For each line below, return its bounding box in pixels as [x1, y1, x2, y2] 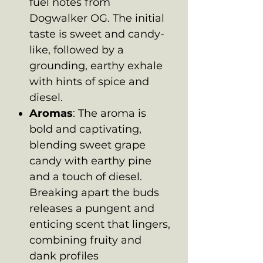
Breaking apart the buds [29, 186, 159, 199]
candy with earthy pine [29, 154, 151, 167]
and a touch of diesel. [29, 170, 142, 183]
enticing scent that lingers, [29, 217, 170, 231]
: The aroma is [73, 106, 146, 120]
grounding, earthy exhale [29, 59, 163, 72]
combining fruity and [29, 233, 141, 247]
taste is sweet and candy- [29, 27, 164, 41]
